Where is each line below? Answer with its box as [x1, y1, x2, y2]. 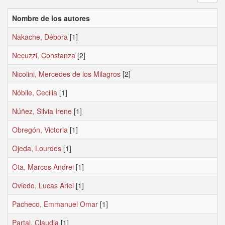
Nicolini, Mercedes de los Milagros [12, 69, 121, 79]
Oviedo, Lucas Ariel [12, 180, 74, 190]
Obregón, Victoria [12, 125, 68, 135]
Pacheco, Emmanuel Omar [12, 199, 98, 209]
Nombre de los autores [12, 13, 90, 23]
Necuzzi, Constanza [12, 50, 75, 60]
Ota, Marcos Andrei [12, 162, 74, 172]
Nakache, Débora [12, 32, 68, 42]
